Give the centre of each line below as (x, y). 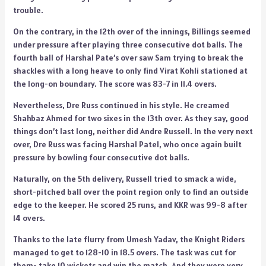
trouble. (28, 10)
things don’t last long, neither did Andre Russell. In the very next (133, 132)
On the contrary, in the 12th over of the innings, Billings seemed (132, 32)
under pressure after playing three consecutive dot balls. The (128, 45)
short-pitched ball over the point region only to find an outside (131, 192)
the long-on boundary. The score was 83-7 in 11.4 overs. (115, 84)
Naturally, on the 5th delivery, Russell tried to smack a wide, (124, 179)
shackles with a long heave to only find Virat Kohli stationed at (130, 71)
